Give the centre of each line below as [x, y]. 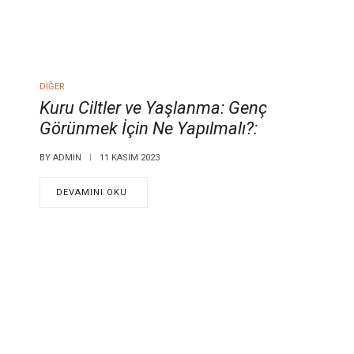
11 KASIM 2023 [130, 157]
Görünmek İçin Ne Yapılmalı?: [149, 128]
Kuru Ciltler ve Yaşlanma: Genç [153, 107]
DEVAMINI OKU [92, 192]
